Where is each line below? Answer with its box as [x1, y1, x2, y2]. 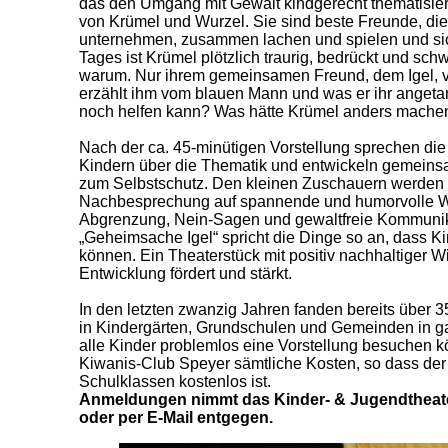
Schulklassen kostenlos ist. [79, 373, 271, 391]
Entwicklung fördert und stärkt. [79, 265, 292, 283]
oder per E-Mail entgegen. [79, 409, 273, 427]
